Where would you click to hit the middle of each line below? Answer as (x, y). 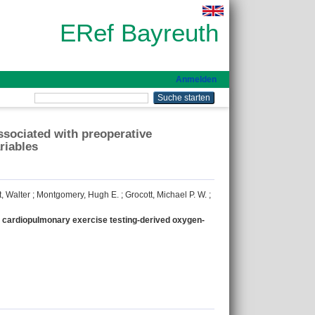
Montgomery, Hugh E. (78, 195)
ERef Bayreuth (139, 33)
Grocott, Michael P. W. (166, 195)
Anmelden (196, 79)
